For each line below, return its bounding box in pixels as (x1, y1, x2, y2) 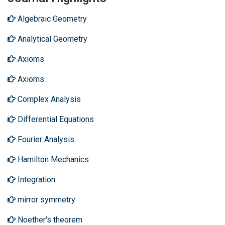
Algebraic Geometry (16, 14, 87, 24)
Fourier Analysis (16, 135, 74, 144)
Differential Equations (16, 115, 94, 124)
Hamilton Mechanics (16, 155, 89, 164)
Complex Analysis (16, 94, 81, 104)
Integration (16, 175, 55, 184)
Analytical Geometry (16, 34, 87, 44)
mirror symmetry (16, 195, 75, 204)
